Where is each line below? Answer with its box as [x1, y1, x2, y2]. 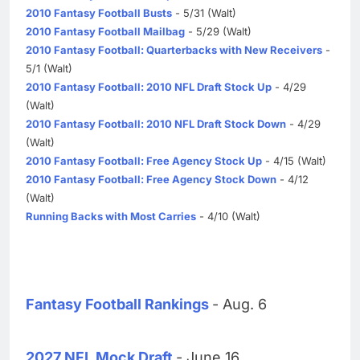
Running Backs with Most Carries [26, 209, 196, 223]
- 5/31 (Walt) [172, 6, 236, 19]
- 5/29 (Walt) [185, 24, 252, 38]
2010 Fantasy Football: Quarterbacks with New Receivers [26, 43, 322, 56]
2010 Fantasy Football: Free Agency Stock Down [26, 172, 276, 186]
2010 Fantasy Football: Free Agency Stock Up [26, 153, 262, 167]
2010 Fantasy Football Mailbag [26, 24, 185, 38]
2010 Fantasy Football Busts [26, 6, 172, 19]
